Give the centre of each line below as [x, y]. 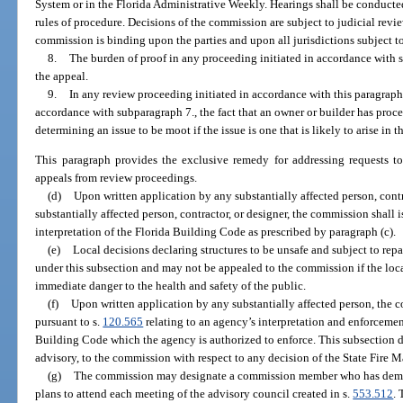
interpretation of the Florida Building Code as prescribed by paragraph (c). [216, 232]
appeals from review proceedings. [116, 178]
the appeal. [62, 76]
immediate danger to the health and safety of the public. [171, 286]
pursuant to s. [69, 322]
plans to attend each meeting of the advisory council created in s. [194, 394]
